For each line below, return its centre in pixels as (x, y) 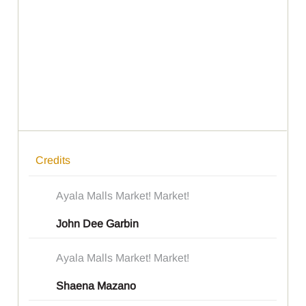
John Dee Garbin (98, 224)
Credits (53, 161)
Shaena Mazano (96, 286)
